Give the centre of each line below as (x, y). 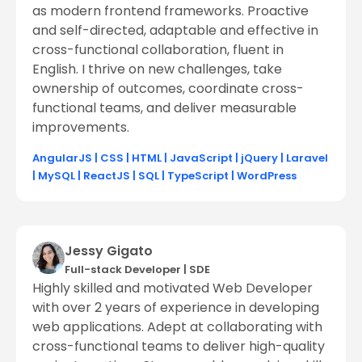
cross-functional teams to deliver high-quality (179, 346)
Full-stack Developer (123, 269)
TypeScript (198, 175)
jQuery (259, 158)
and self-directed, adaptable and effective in (175, 31)
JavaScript (201, 158)
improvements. (81, 128)
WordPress (267, 175)
